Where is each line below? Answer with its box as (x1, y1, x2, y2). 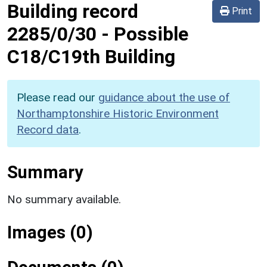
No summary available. (7, 192, 121, 206)
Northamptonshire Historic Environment (17, 106, 219, 120)
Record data (17, 122, 79, 136)
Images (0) (7, 222, 93, 243)
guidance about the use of (98, 90, 230, 104)
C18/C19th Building (7, 45, 175, 68)
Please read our (17, 90, 98, 104)
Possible (114, 22, 188, 45)
